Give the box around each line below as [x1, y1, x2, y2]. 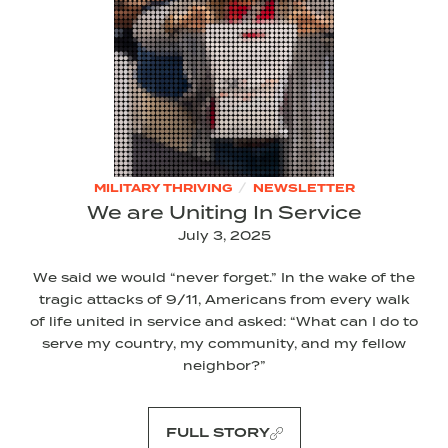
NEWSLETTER [252, 180, 355, 198]
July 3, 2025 [177, 227, 271, 245]
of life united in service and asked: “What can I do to [30, 313, 418, 331]
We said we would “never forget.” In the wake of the [33, 269, 415, 287]
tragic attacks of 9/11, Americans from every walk [38, 291, 410, 309]
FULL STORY [165, 423, 270, 444]
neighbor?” [182, 357, 266, 375]
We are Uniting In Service [86, 199, 362, 226]
